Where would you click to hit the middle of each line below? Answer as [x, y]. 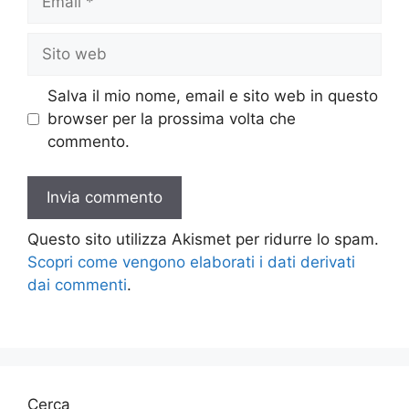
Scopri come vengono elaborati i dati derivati [191, 262]
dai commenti [77, 285]
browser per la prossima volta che [171, 118]
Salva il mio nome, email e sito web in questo [212, 95]
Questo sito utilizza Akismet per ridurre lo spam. [203, 239]
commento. [88, 141]
